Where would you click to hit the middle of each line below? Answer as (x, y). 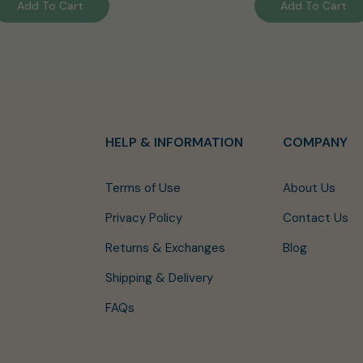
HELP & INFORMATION (174, 143)
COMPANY (315, 143)
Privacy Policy (143, 218)
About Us (309, 188)
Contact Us (315, 218)
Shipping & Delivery (159, 278)
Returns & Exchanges (165, 248)
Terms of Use (143, 188)
